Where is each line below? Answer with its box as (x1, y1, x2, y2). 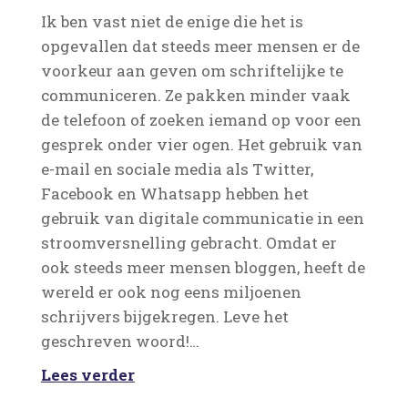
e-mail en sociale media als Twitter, (40, 158, 313, 179)
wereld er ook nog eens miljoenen (40, 281, 301, 302)
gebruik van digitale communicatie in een (40, 208, 364, 229)
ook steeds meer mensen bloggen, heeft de (40, 257, 365, 278)
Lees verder (40, 364, 135, 385)
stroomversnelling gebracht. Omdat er (40, 232, 337, 253)
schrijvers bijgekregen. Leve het (40, 306, 289, 327)
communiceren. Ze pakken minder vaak (40, 85, 351, 106)
